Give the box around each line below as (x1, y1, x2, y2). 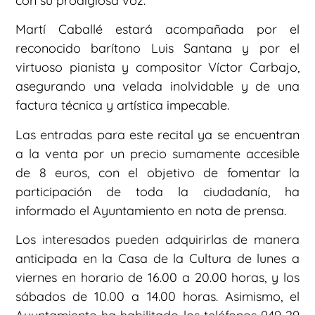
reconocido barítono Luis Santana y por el (15, 40, 300, 57)
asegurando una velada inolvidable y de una (15, 78, 300, 95)
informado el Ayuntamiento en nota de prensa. (15, 202, 286, 219)
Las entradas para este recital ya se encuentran (15, 126, 300, 143)
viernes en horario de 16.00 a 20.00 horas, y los (15, 269, 300, 285)
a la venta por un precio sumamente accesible (15, 145, 300, 162)
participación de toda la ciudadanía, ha (15, 183, 300, 200)
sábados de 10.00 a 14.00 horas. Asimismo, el (15, 288, 300, 304)
